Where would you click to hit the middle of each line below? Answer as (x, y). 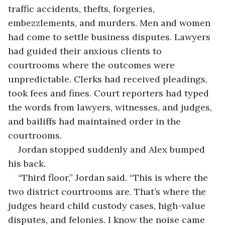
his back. (27, 163)
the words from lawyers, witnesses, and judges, (111, 107)
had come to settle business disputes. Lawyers (110, 37)
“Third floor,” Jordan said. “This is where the (114, 177)
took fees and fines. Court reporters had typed (110, 93)
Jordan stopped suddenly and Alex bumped (113, 149)
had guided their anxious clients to (86, 51)
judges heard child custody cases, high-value (108, 205)
